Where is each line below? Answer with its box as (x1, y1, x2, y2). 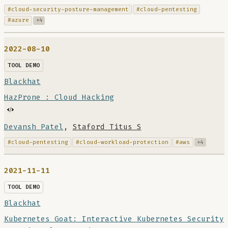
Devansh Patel (4, 122, 64, 132)
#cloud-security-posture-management (7, 5, 129, 13)
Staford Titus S (72, 122, 141, 132)
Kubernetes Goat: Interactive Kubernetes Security (4, 214, 224, 224)
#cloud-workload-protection (75, 138, 168, 146)
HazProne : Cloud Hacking (4, 92, 114, 102)
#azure (7, 16, 29, 24)
